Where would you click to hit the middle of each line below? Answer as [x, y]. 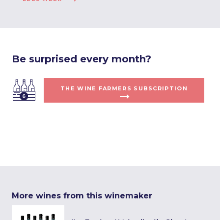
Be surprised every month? [82, 59]
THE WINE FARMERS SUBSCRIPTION [124, 88]
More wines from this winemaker [82, 196]
